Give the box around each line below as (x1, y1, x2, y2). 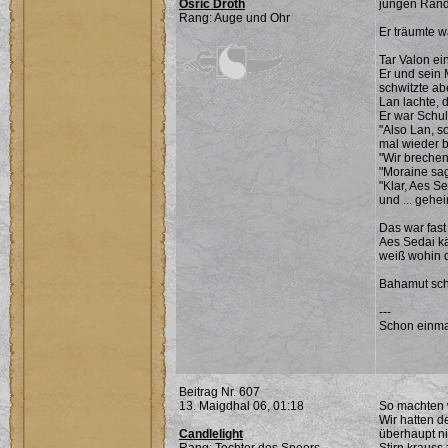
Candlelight (179, 427, 243, 441)
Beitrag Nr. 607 (179, 385, 260, 399)
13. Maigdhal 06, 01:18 (179, 399, 304, 413)
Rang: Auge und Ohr (179, 11, 290, 25)
